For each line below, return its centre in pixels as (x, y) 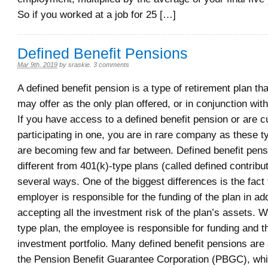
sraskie (79, 65)
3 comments (111, 65)
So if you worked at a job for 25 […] (97, 14)
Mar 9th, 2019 (37, 65)
